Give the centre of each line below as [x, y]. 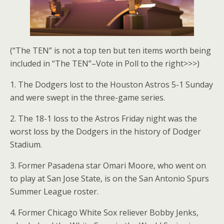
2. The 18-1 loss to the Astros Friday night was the [103, 118]
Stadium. [27, 144]
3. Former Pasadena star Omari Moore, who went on [108, 165]
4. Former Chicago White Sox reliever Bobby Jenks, [104, 212]
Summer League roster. [54, 191]
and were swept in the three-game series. [87, 97]
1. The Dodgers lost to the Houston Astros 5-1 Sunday [111, 84]
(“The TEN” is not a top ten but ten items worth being [110, 50]
